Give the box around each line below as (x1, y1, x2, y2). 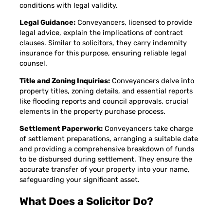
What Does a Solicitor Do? (19, 195, 153, 208)
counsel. (19, 59, 47, 68)
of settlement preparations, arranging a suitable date (19, 134, 198, 144)
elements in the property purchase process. (19, 107, 165, 116)
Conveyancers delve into (110, 76, 194, 85)
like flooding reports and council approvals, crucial (19, 96, 188, 106)
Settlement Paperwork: (19, 124, 103, 133)
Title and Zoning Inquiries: (19, 76, 110, 85)
